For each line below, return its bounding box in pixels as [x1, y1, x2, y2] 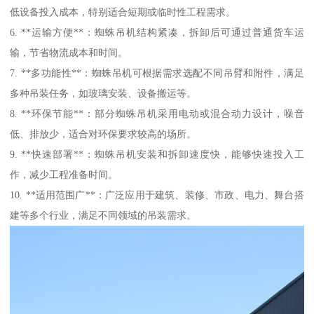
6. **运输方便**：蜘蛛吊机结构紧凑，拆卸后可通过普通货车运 [10, 27, 304, 39]
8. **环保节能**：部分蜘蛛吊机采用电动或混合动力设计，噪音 [10, 108, 304, 120]
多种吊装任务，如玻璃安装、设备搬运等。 [10, 88, 197, 100]
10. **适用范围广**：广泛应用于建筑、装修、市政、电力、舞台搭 [10, 189, 304, 201]
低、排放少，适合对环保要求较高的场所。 [10, 128, 197, 140]
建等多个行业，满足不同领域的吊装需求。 [10, 210, 197, 221]
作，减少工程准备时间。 [10, 169, 118, 181]
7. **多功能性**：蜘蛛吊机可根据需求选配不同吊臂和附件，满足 [10, 67, 304, 79]
